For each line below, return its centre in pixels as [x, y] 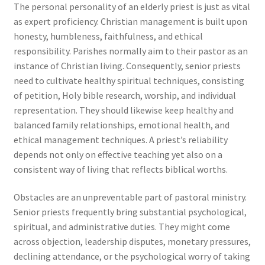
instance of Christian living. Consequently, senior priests [127, 65]
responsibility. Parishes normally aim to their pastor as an [130, 51]
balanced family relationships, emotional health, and [121, 125]
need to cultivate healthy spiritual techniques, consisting [129, 80]
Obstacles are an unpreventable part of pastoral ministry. [130, 197]
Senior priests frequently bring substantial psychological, [130, 212]
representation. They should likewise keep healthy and [123, 110]
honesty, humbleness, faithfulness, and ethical [108, 36]
